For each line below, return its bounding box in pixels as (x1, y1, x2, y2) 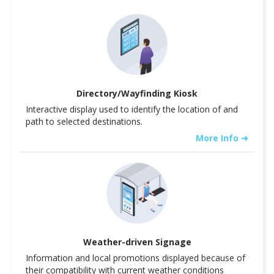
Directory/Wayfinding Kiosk (76, 87, 198, 99)
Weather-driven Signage (83, 235, 191, 248)
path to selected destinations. (26, 115, 143, 127)
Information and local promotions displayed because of (26, 251, 245, 264)
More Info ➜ (196, 131, 248, 144)
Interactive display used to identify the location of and (26, 103, 238, 115)
